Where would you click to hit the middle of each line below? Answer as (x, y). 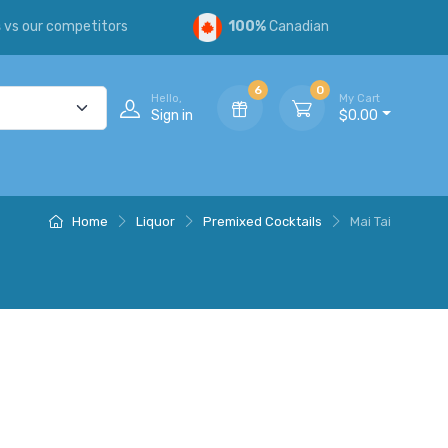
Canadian (298, 27)
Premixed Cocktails (262, 221)
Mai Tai (370, 221)
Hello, (167, 98)
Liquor (155, 221)
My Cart (360, 98)
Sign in (172, 115)
